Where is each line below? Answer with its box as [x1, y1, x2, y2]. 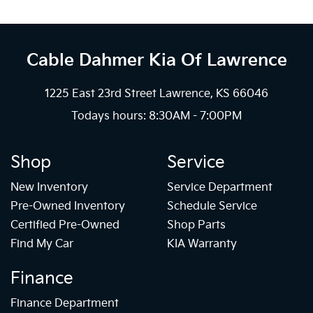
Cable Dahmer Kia [26, 50, 181, 71]
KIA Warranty [167, 237, 237, 251]
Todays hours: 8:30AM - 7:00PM [71, 110, 242, 124]
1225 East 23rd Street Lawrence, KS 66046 [45, 87, 268, 101]
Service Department [167, 180, 272, 194]
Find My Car [10, 237, 73, 251]
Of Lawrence [180, 50, 287, 71]
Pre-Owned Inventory [10, 199, 125, 213]
